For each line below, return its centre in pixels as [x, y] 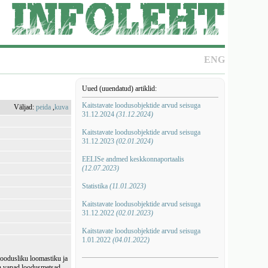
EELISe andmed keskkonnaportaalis [133, 159]
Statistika [95, 186]
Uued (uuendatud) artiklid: [119, 89]
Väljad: [25, 107]
